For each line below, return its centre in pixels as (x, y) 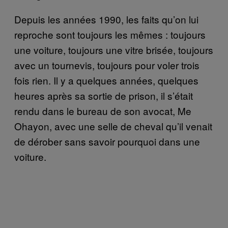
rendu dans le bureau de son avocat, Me (103, 110)
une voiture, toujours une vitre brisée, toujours (114, 49)
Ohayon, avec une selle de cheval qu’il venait (113, 126)
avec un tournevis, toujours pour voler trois (107, 65)
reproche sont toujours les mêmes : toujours (110, 34)
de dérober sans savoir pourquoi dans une (107, 141)
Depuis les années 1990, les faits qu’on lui (106, 19)
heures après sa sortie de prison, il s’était (104, 95)
